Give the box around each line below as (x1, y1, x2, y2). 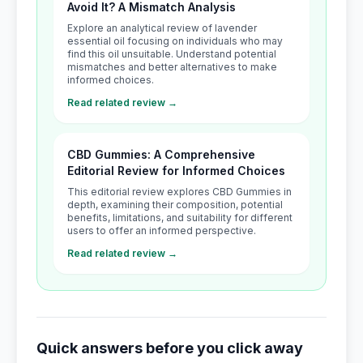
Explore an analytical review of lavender (67, 22, 257, 34)
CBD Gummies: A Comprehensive (67, 147, 255, 161)
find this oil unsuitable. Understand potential (67, 48, 276, 60)
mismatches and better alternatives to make (67, 61, 277, 73)
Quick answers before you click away (36, 340, 303, 357)
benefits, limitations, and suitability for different (67, 211, 293, 224)
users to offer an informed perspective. (67, 224, 256, 237)
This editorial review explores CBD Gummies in (67, 186, 292, 198)
